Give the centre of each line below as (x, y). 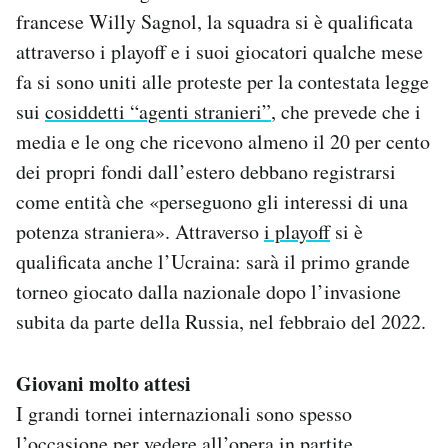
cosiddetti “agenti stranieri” (158, 111)
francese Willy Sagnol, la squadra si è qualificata (214, 21)
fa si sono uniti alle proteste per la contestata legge (222, 81)
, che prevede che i (346, 111)
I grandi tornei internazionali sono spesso (184, 413)
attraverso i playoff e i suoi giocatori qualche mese (219, 51)
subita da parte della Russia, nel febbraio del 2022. (221, 321)
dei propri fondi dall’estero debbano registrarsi (206, 171)
